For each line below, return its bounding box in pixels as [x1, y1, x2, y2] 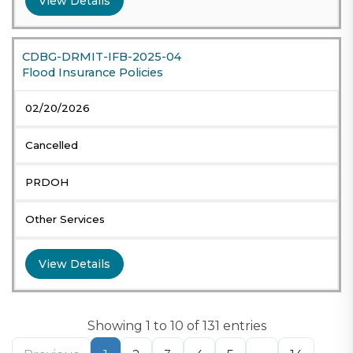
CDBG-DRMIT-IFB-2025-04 [22, 50, 181, 65]
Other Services [25, 213, 105, 226]
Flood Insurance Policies [22, 65, 163, 80]
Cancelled [25, 139, 78, 152]
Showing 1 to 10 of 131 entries [87, 318, 266, 334]
